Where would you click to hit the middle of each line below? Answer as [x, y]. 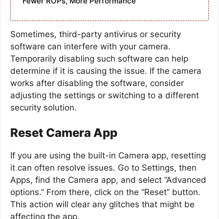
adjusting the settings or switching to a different [105, 95]
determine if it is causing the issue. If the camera [106, 71]
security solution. [44, 107]
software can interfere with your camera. [90, 46]
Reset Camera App [64, 133]
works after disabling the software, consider [97, 83]
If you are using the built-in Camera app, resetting [108, 155]
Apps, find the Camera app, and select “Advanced [108, 180]
